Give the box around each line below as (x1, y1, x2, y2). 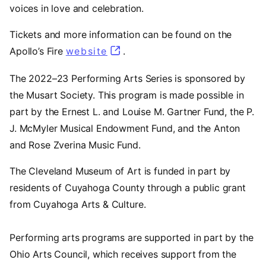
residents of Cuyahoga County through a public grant (9, 181, 246, 194)
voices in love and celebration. (9, 2, 147, 15)
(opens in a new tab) (107, 45, 223, 58)
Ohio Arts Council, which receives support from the (9, 248, 236, 260)
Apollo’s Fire (9, 45, 66, 58)
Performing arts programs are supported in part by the (9, 231, 254, 243)
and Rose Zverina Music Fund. (9, 138, 141, 151)
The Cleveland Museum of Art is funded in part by (9, 164, 231, 177)
